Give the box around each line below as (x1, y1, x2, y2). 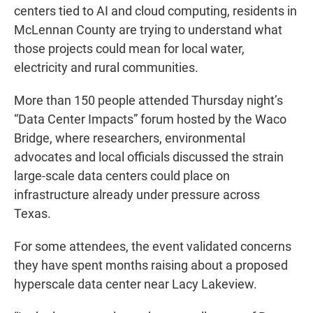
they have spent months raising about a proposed (14, 258, 288, 273)
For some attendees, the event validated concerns (14, 239, 291, 254)
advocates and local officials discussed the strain (14, 150, 284, 165)
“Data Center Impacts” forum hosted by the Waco (14, 112, 286, 127)
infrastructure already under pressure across (14, 187, 260, 203)
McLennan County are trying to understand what (14, 22, 282, 38)
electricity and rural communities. (14, 60, 198, 75)
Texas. (14, 206, 51, 221)
